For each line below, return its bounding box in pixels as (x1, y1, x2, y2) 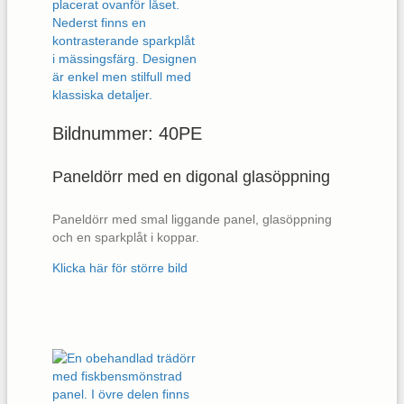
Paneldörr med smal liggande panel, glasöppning (52, 212, 332, 227)
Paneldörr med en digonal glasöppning (52, 168, 330, 187)
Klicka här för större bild (52, 261, 188, 276)
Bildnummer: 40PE (52, 123, 202, 143)
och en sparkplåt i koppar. (52, 230, 199, 245)
